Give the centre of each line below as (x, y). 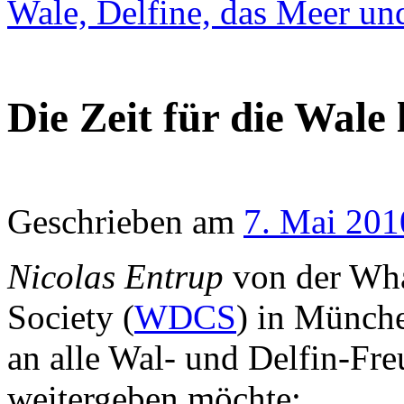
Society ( (71, 317)
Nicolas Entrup (115, 277)
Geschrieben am (121, 222)
